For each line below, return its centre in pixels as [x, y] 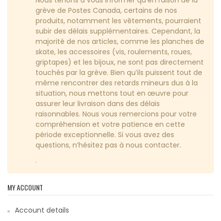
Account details [42, 210]
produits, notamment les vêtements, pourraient [118, 20]
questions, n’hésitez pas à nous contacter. [108, 145]
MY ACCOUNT [25, 187]
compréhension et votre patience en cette [110, 124]
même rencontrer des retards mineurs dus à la [117, 83]
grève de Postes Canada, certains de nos [106, 10]
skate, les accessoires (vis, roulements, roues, [114, 52]
